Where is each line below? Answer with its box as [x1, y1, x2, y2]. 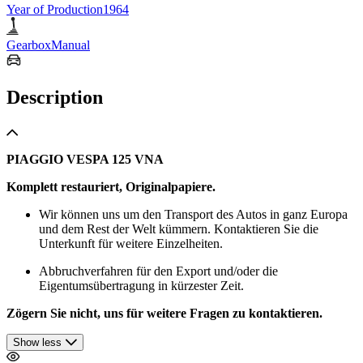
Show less [13, 335, 62, 348]
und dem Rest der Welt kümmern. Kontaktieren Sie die [39, 221, 318, 236]
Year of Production [6, 2, 103, 16]
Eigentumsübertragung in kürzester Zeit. [39, 278, 244, 293]
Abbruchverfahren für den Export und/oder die [39, 263, 278, 278]
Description [6, 86, 103, 108]
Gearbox [6, 37, 51, 52]
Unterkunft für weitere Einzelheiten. [39, 236, 223, 250]
